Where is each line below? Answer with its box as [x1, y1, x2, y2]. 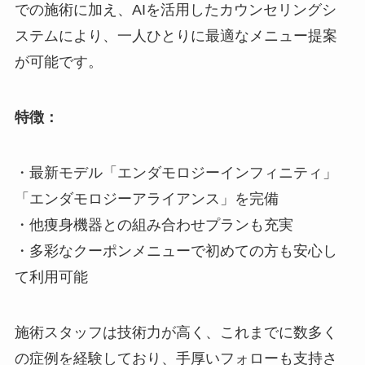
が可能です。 [14, 54, 103, 71]
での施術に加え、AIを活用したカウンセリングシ [14, 2, 336, 19]
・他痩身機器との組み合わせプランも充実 [14, 216, 293, 233]
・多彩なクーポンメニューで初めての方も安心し [14, 242, 337, 259]
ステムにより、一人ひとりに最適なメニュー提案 [14, 28, 337, 45]
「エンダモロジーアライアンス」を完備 [14, 190, 279, 207]
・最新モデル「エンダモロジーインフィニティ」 [14, 164, 337, 181]
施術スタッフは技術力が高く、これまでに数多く [14, 323, 337, 341]
